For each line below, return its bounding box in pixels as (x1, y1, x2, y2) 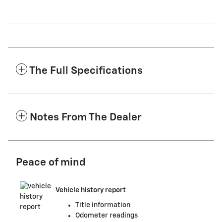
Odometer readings (75, 212, 138, 219)
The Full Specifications (29, 65, 143, 76)
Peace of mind (16, 157, 86, 168)
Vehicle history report (55, 187, 126, 194)
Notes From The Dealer (30, 112, 142, 123)
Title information (75, 201, 130, 209)
